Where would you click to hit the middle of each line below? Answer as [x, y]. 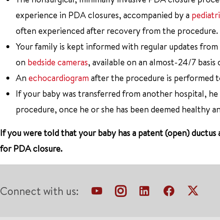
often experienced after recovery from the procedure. [117, 31]
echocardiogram [59, 78]
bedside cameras [58, 62]
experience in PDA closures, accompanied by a [104, 15]
